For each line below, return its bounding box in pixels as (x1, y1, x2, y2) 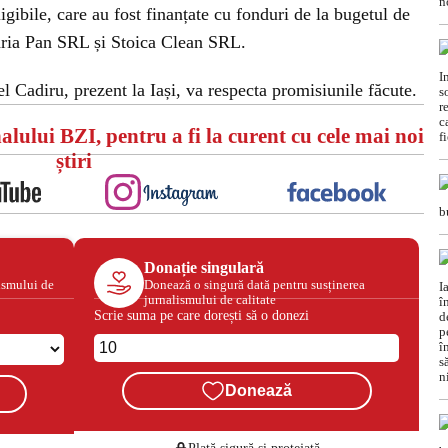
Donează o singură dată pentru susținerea (144, 276, 365, 292)
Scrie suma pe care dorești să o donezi (94, 307, 309, 323)
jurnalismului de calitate (144, 291, 276, 307)
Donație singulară (144, 258, 264, 276)
